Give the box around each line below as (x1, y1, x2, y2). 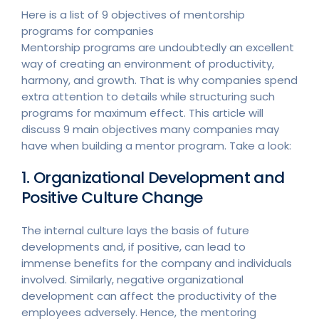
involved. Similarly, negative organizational (21, 272, 244, 287)
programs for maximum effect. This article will (21, 105, 263, 120)
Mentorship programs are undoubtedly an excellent (21, 40, 294, 55)
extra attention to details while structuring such (21, 89, 275, 104)
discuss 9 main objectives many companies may (21, 122, 279, 137)
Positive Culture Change (21, 187, 203, 209)
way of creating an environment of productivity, (21, 56, 274, 71)
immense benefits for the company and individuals (21, 256, 292, 271)
